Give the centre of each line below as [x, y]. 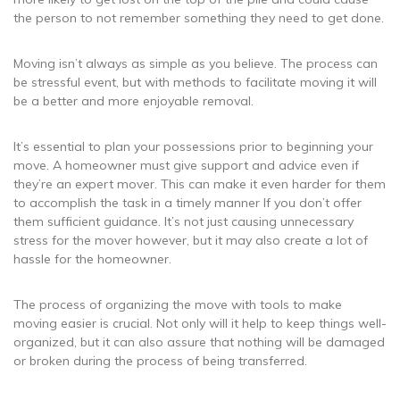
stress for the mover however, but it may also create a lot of [191, 240]
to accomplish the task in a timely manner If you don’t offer [187, 202]
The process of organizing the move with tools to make [178, 304]
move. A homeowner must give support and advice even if [186, 165]
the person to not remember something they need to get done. [199, 17]
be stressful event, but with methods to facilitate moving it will [195, 82]
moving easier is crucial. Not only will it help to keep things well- [200, 323]
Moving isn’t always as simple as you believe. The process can [196, 63]
